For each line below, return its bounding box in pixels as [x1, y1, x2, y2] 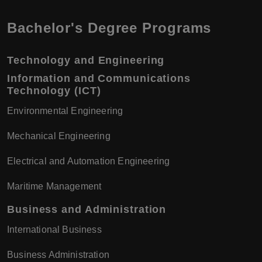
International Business [7, 225, 102, 235]
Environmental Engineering [7, 106, 123, 116]
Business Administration [7, 250, 109, 260]
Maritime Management [7, 181, 102, 192]
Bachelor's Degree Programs [7, 20, 212, 36]
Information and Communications [7, 73, 191, 85]
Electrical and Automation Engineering [7, 156, 170, 167]
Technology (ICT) [7, 85, 101, 97]
